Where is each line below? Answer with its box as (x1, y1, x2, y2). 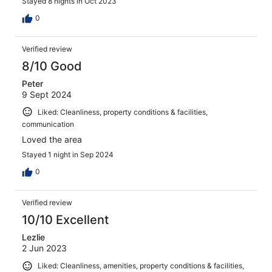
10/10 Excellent (22, 212, 109, 228)
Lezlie (22, 232, 45, 243)
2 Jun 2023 (22, 243, 67, 254)
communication (22, 120, 74, 129)
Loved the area (22, 134, 82, 145)
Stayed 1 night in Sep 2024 (22, 150, 114, 160)
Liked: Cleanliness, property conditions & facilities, (38, 107, 208, 117)
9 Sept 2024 (22, 89, 72, 100)
